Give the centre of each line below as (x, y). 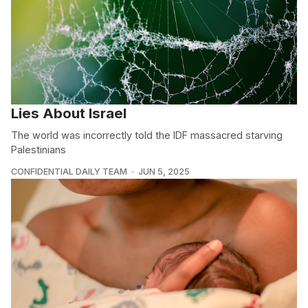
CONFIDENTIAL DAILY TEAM (69, 171)
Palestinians (38, 149)
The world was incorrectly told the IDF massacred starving (147, 135)
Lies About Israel (69, 113)
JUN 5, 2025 (164, 171)
